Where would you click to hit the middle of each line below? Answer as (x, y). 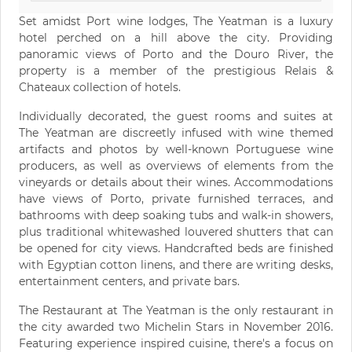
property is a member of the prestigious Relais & (176, 71)
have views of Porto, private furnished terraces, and (176, 199)
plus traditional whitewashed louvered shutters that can (176, 232)
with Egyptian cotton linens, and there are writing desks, (176, 265)
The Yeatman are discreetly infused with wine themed (176, 133)
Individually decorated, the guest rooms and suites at (176, 117)
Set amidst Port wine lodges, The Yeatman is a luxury (176, 22)
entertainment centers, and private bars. (129, 282)
